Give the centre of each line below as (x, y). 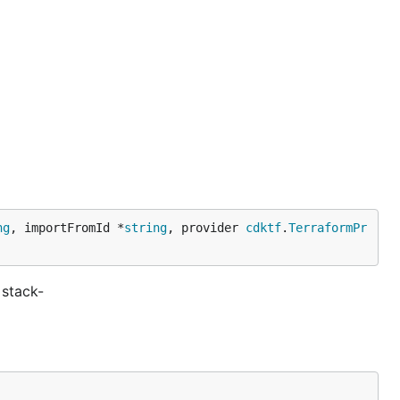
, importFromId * (67, 227)
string (146, 227)
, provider (206, 227)
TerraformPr (328, 227)
